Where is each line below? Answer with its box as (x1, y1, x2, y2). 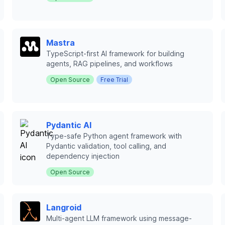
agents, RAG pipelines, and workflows (46, 59, 173, 68)
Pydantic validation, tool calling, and (46, 142, 166, 150)
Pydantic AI (46, 120, 91, 130)
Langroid (46, 202, 81, 212)
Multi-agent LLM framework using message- (46, 214, 192, 222)
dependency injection (46, 152, 120, 160)
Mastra (46, 38, 75, 48)
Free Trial (100, 76, 128, 83)
